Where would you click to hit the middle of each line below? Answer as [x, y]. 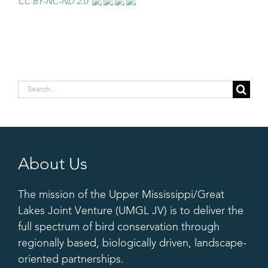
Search [33, 88]
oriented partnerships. [71, 260]
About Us [53, 165]
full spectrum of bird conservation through [119, 228]
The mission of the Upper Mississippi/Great [121, 195]
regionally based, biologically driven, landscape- [132, 244]
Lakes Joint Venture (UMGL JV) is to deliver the [131, 211]
